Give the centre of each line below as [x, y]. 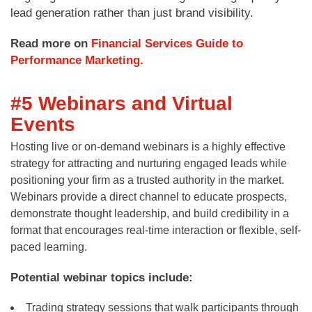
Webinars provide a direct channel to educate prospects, [149, 196]
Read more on [51, 43]
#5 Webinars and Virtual [122, 103]
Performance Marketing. [77, 60]
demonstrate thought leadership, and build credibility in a [150, 213]
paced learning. [49, 247]
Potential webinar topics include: [102, 277]
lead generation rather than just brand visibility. [132, 13]
